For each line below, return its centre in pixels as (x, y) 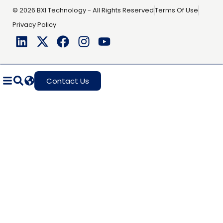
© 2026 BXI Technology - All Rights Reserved (83, 10)
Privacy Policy (34, 25)
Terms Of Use (176, 10)
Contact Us (68, 81)
